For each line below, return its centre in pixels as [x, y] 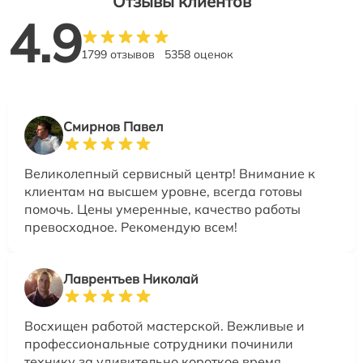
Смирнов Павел [113, 126]
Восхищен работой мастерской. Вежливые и [164, 325]
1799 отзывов [118, 54]
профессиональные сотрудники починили [159, 343]
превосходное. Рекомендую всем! [131, 226]
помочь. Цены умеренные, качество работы [162, 209]
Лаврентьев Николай [131, 278]
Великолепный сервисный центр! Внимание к [170, 173]
